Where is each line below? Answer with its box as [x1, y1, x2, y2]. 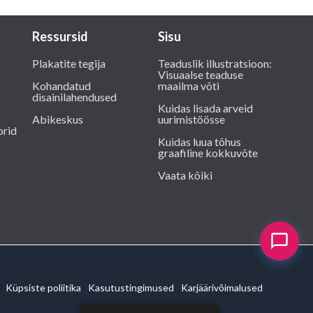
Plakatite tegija [32, 57, 105, 71]
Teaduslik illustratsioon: [158, 57, 272, 71]
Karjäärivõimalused [181, 282, 263, 294]
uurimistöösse [158, 112, 225, 126]
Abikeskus [32, 112, 83, 126]
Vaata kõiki [158, 168, 212, 182]
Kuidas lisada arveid [158, 101, 253, 115]
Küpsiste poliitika [6, 282, 81, 294]
